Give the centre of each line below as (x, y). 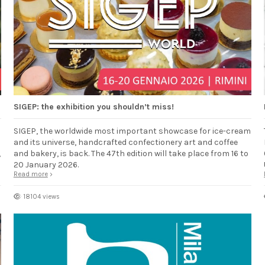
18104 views (41, 196)
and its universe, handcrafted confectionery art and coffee (125, 142)
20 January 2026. (46, 164)
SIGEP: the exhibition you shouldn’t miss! (93, 106)
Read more (30, 174)
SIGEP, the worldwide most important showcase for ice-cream (132, 131)
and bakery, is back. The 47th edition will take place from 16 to (131, 153)
